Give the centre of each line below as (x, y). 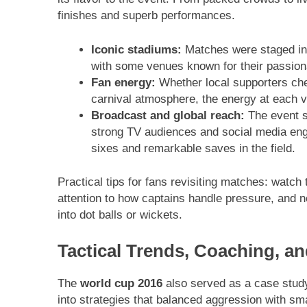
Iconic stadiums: (136, 49)
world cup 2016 (121, 284)
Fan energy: (123, 82)
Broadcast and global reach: (168, 115)
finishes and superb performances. (146, 16)
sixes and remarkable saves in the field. (193, 148)
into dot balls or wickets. (120, 215)
